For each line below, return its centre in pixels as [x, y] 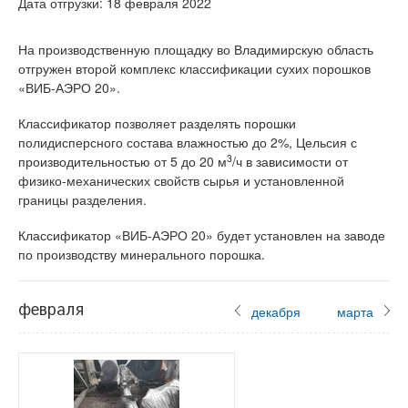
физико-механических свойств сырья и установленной [181, 180]
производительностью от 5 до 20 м [122, 161]
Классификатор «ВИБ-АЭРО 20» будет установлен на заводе [202, 235]
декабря [276, 311]
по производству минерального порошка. [142, 254]
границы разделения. [82, 199]
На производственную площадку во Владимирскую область [196, 49]
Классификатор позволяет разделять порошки [157, 123]
